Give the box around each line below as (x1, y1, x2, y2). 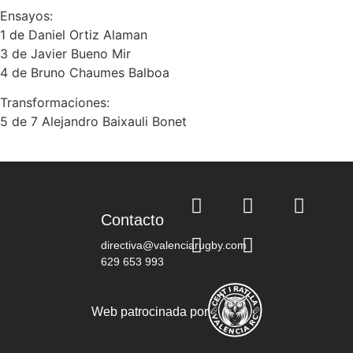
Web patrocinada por (91, 305, 208, 319)
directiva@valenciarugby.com (101, 238, 247, 251)
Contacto (101, 210, 164, 229)
